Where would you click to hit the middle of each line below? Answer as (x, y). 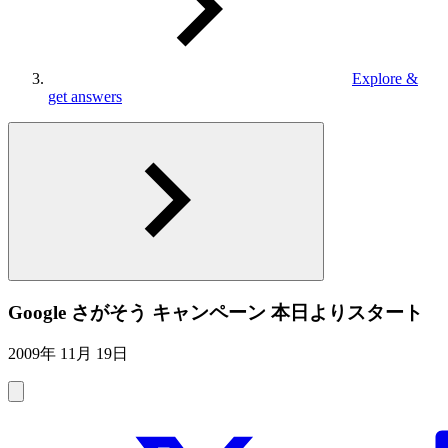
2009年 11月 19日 (68, 354)
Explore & (385, 78)
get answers (85, 96)
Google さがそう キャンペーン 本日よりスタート (215, 312)
